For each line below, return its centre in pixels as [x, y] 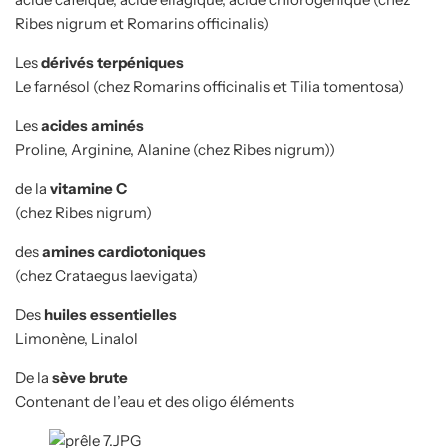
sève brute [90, 377]
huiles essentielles [110, 314]
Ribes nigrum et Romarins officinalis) [142, 23]
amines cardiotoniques [124, 251]
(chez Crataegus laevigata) [106, 275]
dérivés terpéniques [112, 62]
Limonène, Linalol [76, 338]
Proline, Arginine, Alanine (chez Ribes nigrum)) [175, 149]
